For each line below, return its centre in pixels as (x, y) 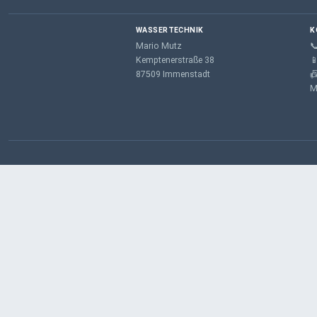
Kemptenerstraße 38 (175, 60)
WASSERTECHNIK (170, 30)
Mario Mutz (159, 46)
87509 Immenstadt (173, 74)
